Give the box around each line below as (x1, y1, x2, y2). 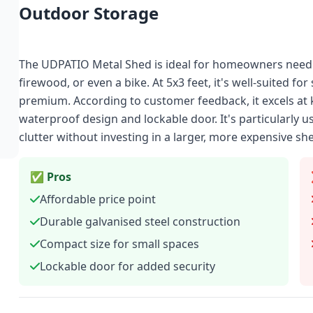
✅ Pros (29, 169, 71, 184)
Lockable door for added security (39, 259, 215, 274)
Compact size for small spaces (39, 236, 199, 252)
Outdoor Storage (18, 1, 159, 24)
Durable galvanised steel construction (39, 214, 240, 229)
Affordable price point (39, 191, 156, 207)
